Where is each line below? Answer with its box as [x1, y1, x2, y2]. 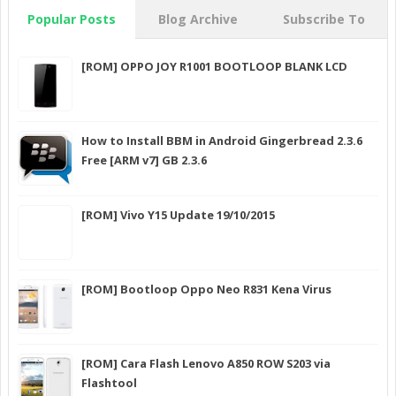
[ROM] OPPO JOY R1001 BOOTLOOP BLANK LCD [81, 58, 347, 75]
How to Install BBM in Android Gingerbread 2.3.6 [81, 133, 362, 149]
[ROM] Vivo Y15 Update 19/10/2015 [81, 207, 275, 224]
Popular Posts [27, 10, 117, 27]
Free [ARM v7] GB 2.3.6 [81, 152, 207, 169]
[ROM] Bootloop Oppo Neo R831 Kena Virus [81, 281, 331, 298]
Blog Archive [157, 10, 238, 27]
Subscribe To [282, 10, 365, 27]
